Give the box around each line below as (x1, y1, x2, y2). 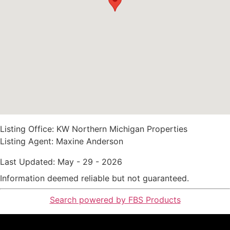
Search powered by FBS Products (49, 195, 181, 205)
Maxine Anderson (56, 136, 123, 147)
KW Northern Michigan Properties (54, 124, 187, 135)
